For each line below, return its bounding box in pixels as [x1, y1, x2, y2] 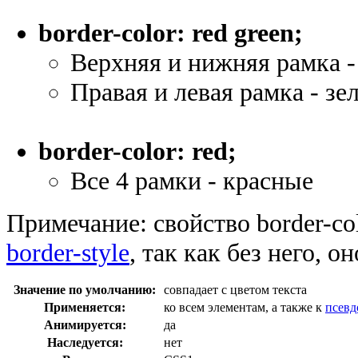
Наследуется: [46, 335, 123, 349]
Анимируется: [43, 317, 126, 332]
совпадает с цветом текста [164, 282, 307, 296]
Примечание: [6, 208, 147, 237]
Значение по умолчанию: [14, 282, 156, 296]
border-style [6, 237, 129, 267]
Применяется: [44, 300, 125, 314]
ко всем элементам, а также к [164, 300, 325, 314]
